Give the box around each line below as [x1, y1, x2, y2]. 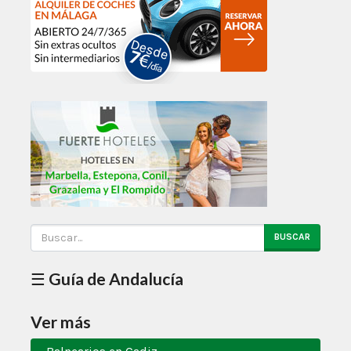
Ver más [31, 312, 91, 331]
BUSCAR [274, 230, 310, 242]
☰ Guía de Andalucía [31, 269, 183, 288]
